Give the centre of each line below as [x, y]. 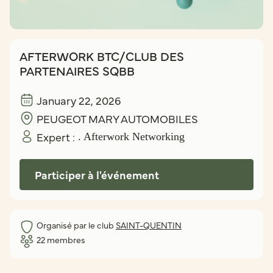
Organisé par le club [76, 225]
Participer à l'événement [97, 174]
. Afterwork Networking [131, 136]
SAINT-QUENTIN [149, 225]
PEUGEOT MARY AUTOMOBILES [117, 118]
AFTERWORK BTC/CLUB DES [102, 55]
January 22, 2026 [79, 100]
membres [65, 239]
